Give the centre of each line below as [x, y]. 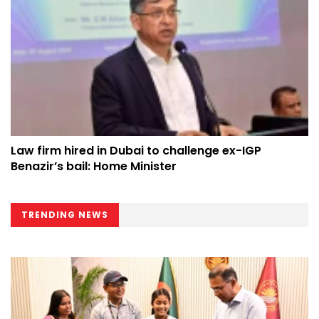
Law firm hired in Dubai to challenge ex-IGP [136, 151]
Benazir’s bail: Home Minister [94, 167]
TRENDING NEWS [65, 215]
